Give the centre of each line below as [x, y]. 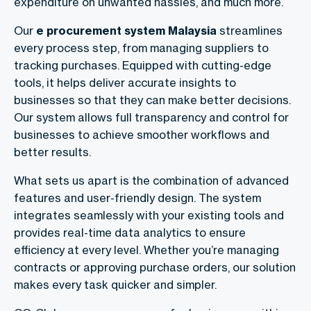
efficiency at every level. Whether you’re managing [146, 250]
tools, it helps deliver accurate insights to [125, 83]
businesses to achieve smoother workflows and [142, 135]
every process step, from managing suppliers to [141, 48]
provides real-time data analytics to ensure [130, 233]
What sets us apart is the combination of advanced [151, 180]
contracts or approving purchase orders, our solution [155, 267]
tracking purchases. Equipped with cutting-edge [143, 65]
